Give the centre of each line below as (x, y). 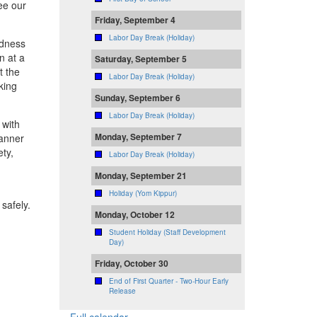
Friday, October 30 (131, 264)
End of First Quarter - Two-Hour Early (168, 281)
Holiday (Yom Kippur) (143, 194)
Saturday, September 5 (140, 59)
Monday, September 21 (140, 176)
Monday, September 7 (138, 137)
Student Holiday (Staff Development (167, 232)
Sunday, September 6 (137, 98)
